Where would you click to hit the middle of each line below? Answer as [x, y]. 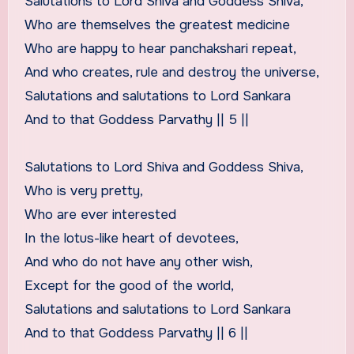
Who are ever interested [100, 214]
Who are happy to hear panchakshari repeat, [160, 48]
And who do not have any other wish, [138, 262]
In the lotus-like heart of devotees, [131, 238]
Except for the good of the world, [129, 285]
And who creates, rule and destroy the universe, [171, 72]
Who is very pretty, [83, 190]
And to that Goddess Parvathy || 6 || [136, 333]
